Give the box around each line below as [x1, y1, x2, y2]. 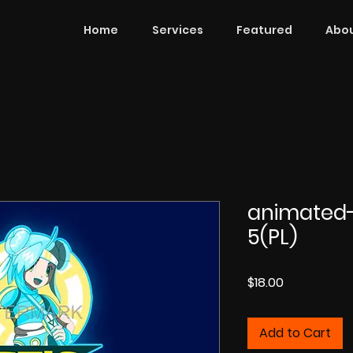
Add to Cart [259, 323, 331, 342]
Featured [236, 22, 292, 38]
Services [151, 22, 203, 38]
